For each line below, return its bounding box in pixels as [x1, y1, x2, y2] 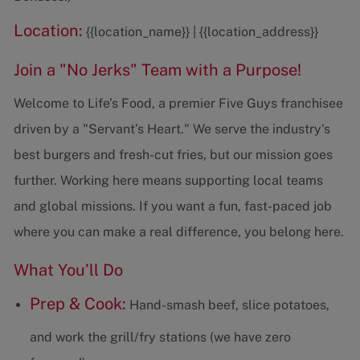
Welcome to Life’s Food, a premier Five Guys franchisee [13, 96, 343, 112]
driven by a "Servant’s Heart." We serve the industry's [13, 121, 330, 137]
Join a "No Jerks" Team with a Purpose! [13, 60, 301, 80]
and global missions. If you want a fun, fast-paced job [13, 198, 332, 215]
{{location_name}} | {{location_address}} [82, 24, 318, 40]
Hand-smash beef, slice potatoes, [125, 297, 329, 313]
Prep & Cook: [29, 294, 126, 314]
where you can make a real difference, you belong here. [13, 224, 344, 240]
